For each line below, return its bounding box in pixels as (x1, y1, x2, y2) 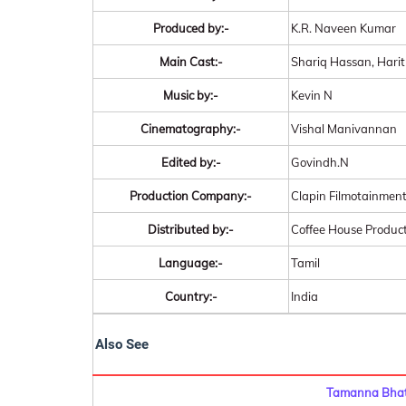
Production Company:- (130, 188, 252, 203)
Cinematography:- (140, 121, 241, 136)
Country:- (164, 289, 217, 304)
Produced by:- (152, 21, 229, 35)
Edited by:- (160, 155, 221, 169)
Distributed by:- (148, 222, 234, 237)
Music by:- (163, 88, 218, 102)
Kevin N (291, 88, 333, 102)
